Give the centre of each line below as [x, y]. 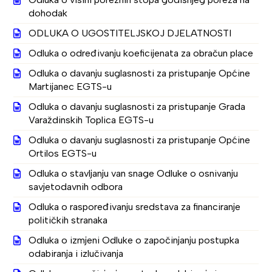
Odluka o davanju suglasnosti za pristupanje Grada [137, 107]
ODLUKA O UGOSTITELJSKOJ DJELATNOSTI [130, 33]
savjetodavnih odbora [76, 187]
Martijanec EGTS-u [70, 87]
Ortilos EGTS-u [63, 153]
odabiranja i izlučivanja [76, 253]
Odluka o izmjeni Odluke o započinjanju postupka [134, 240]
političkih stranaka [68, 220]
